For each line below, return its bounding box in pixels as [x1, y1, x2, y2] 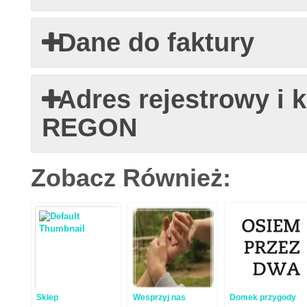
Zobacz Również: [30, 164, 231, 192]
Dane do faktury [57, 28, 254, 57]
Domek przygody [229, 293, 296, 302]
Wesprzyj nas [132, 293, 186, 302]
